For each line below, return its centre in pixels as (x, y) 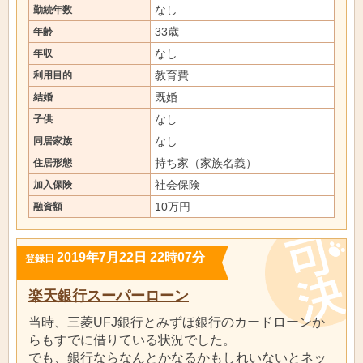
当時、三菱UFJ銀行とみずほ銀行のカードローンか (177, 322)
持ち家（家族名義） (206, 163)
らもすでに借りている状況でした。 (132, 340)
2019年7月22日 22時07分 (131, 257)
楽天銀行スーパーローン (109, 296)
